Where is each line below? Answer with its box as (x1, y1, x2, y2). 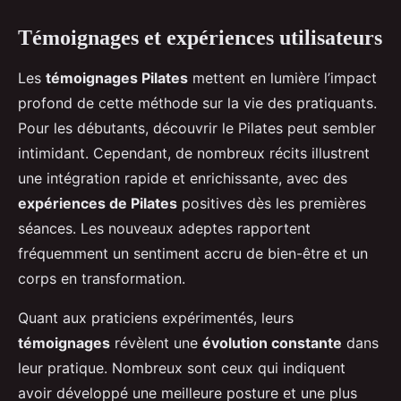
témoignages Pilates (46, 69, 188, 88)
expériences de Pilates (18, 194, 177, 213)
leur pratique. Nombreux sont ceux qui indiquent (18, 359, 346, 378)
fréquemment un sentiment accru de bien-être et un (18, 244, 368, 263)
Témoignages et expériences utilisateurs (18, 26, 382, 50)
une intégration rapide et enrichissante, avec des (18, 169, 347, 188)
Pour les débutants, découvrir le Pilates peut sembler (18, 119, 376, 138)
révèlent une (110, 334, 202, 353)
